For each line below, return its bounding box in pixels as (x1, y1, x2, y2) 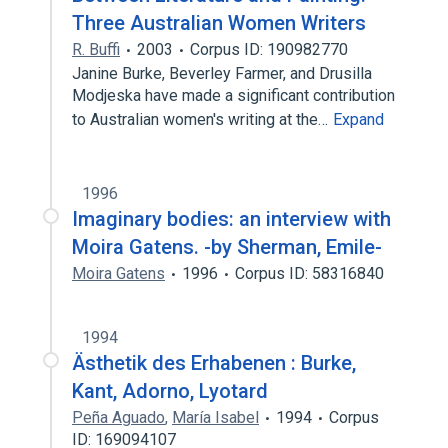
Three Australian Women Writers (72, 11, 366, 35)
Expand (333, 110, 384, 129)
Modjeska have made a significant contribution (72, 86, 395, 105)
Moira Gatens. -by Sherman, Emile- (72, 235, 382, 259)
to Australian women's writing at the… (72, 110, 332, 129)
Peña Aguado (72, 408, 165, 427)
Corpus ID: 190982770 (190, 40, 348, 59)
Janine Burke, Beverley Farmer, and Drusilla (72, 64, 372, 83)
